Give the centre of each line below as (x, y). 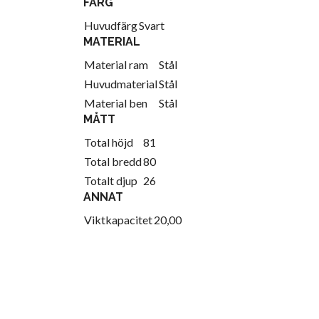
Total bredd (113, 162)
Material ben (116, 103)
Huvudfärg (111, 26)
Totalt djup (111, 181)
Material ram (116, 65)
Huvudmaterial (121, 84)
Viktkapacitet (118, 220)
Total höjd (109, 142)
